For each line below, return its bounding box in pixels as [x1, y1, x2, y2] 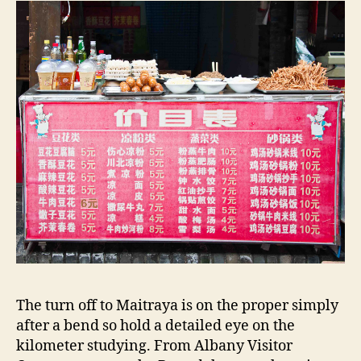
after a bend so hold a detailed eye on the [16, 316, 295, 335]
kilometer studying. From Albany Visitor [16, 336, 293, 355]
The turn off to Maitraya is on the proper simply [16, 296, 338, 315]
